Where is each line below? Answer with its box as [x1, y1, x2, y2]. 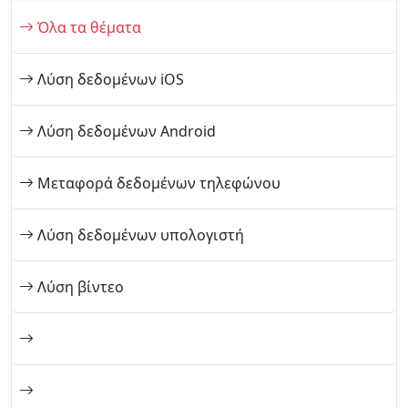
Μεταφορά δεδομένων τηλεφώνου [34, 173, 280, 193]
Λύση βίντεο [34, 277, 124, 297]
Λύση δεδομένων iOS [34, 69, 184, 89]
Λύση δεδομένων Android [34, 121, 216, 141]
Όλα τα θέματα [34, 17, 141, 37]
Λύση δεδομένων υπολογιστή [34, 225, 244, 245]
